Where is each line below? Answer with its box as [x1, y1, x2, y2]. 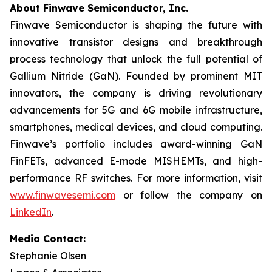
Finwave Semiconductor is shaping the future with [10, 19, 262, 31]
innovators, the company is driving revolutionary [10, 87, 262, 99]
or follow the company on [115, 189, 262, 201]
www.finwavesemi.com [10, 189, 115, 201]
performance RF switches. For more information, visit [10, 172, 262, 184]
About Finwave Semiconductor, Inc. [10, 2, 188, 14]
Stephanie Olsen [10, 250, 86, 262]
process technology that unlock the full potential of [10, 53, 262, 65]
